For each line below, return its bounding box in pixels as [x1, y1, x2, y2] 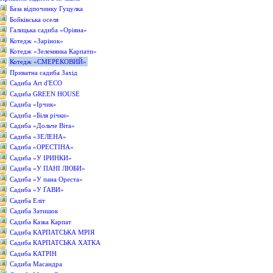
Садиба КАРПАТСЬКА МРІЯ [9, 228, 94, 236]
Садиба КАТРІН [9, 249, 57, 257]
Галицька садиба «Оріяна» [9, 26, 87, 34]
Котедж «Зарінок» [9, 37, 63, 44]
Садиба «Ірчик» [9, 101, 57, 108]
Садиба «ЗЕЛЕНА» [9, 132, 66, 140]
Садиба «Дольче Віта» [9, 122, 75, 130]
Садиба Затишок [9, 207, 58, 215]
